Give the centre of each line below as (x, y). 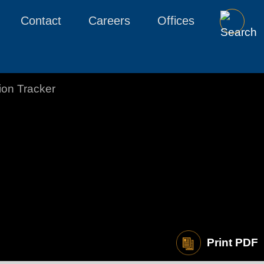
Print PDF (232, 242)
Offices (176, 21)
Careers (109, 21)
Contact (41, 21)
